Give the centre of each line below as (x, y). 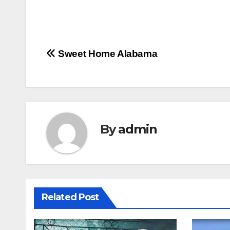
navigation (87, 79)
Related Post (70, 197)
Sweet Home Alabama (107, 54)
